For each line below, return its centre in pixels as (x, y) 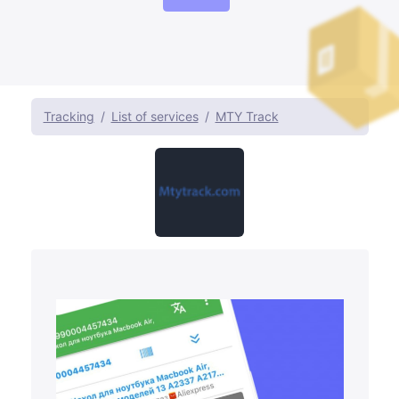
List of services (155, 117)
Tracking (69, 117)
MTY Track (247, 117)
